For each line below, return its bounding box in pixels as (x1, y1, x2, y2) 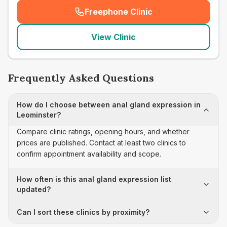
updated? (17, 185, 51, 194)
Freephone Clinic (85, 7, 153, 17)
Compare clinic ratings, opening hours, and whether (17, 127, 190, 136)
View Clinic (91, 32, 136, 42)
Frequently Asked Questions (8, 71, 154, 84)
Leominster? (17, 110, 61, 119)
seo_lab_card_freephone (116, 12, 217, 22)
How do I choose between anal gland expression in (17, 100, 201, 109)
